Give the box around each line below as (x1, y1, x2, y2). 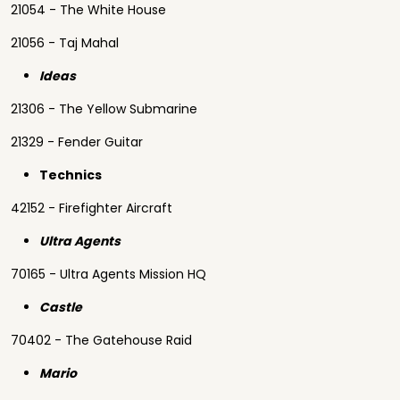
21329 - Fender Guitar (11, 133, 143, 151)
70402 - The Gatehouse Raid (11, 331, 192, 349)
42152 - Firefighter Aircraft (11, 199, 172, 217)
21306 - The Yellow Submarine (11, 100, 197, 118)
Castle (39, 298, 85, 316)
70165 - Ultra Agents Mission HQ (11, 265, 206, 283)
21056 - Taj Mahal (11, 34, 119, 52)
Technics (39, 166, 102, 184)
